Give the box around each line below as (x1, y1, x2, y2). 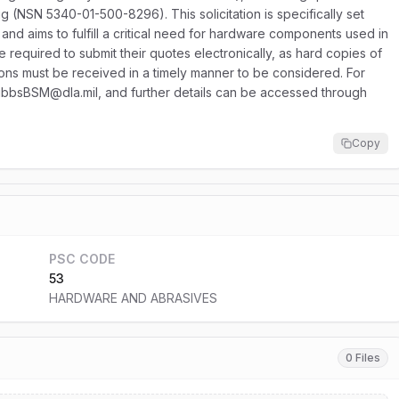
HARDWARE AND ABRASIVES (48, 290, 217, 305)
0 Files (346, 351, 381, 364)
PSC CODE (48, 251, 115, 266)
